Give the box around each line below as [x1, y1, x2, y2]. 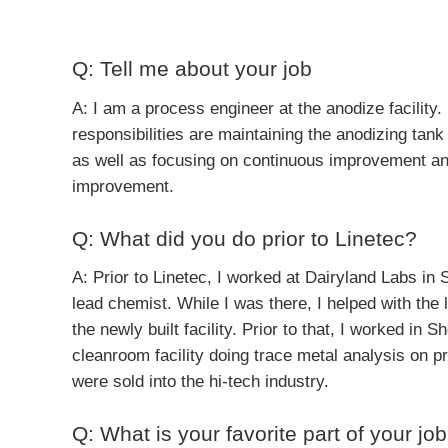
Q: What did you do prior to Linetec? [72, 226, 417, 250]
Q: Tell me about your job [72, 57, 312, 81]
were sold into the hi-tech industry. [72, 372, 329, 392]
